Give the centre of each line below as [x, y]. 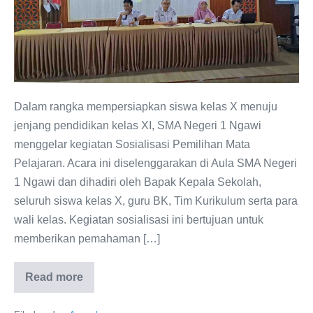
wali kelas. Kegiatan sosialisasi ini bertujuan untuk [139, 219]
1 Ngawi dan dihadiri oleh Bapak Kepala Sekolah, [138, 182]
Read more [54, 277]
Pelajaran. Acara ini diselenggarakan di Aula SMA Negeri [155, 163]
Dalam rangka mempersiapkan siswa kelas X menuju [146, 106]
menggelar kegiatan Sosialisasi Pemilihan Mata [132, 144]
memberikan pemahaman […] [87, 238]
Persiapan [39, 158]
